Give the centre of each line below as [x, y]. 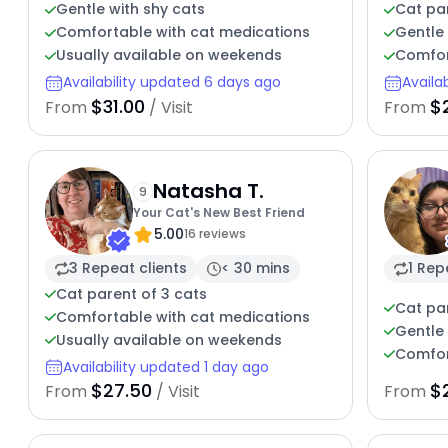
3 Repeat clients [127, 268]
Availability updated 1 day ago [165, 366]
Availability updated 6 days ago [171, 82]
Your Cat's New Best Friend [218, 213]
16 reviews [214, 234]
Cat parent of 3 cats [131, 293]
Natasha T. [208, 191]
